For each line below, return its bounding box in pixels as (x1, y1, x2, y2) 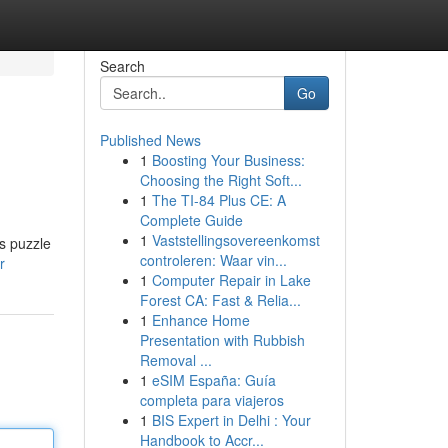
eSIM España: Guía (151, 370, 276, 390)
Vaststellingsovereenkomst (151, 230, 320, 250)
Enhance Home (151, 310, 250, 330)
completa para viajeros (139, 390, 284, 410)
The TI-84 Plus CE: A (151, 190, 286, 210)
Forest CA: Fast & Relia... (139, 290, 301, 310)
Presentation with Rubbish (139, 330, 305, 350)
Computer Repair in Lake (151, 270, 311, 290)
